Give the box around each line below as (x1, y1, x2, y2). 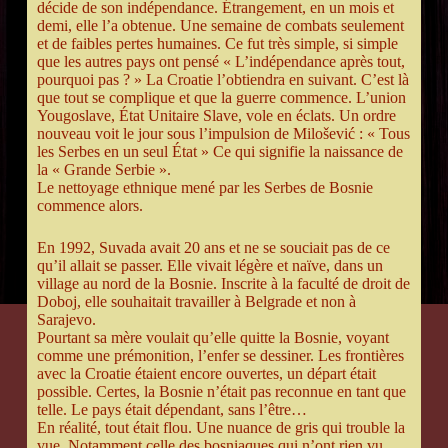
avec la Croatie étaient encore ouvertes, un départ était (36, 365, 376, 383)
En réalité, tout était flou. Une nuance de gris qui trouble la (36, 419, 405, 437)
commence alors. (36, 197, 143, 215)
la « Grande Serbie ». (36, 161, 171, 179)
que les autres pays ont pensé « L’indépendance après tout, (36, 53, 405, 71)
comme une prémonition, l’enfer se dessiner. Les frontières (36, 347, 404, 365)
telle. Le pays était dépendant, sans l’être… (36, 401, 307, 419)
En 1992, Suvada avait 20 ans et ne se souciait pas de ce (36, 239, 390, 257)
